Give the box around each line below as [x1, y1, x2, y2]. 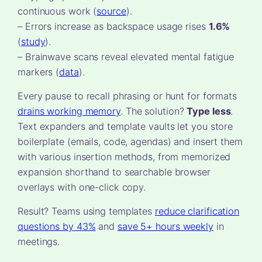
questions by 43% [18, 220, 96, 233]
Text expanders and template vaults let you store [18, 120, 233, 133]
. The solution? [120, 105, 187, 118]
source [96, 5, 126, 18]
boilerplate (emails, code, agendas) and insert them [18, 136, 243, 148]
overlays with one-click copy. [18, 181, 146, 194]
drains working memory [18, 105, 120, 118]
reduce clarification [155, 205, 240, 218]
